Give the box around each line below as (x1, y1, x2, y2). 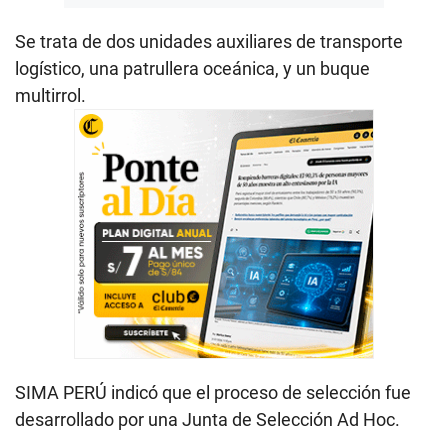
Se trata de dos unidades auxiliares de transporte (15, 30, 403, 52)
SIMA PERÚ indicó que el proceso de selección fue (15, 381, 411, 403)
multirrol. (15, 84, 86, 106)
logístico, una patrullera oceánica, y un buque (15, 57, 370, 79)
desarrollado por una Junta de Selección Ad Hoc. (15, 408, 400, 430)
